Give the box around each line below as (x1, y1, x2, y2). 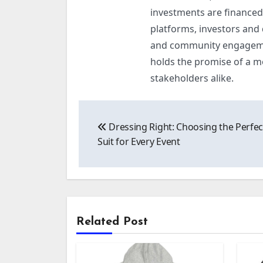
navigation (78, 123, 170, 143)
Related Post (76, 215, 148, 228)
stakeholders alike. (150, 71, 234, 85)
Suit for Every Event (97, 134, 180, 148)
